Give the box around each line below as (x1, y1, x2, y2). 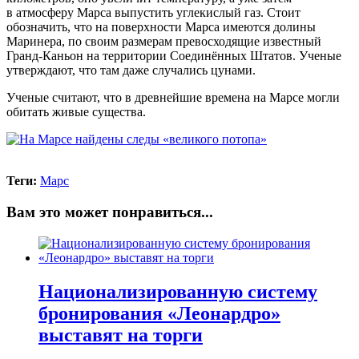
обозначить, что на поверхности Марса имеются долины (6, 20, 316, 34)
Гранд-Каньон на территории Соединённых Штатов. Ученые (6, 49, 341, 63)
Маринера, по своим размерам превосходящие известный (6, 34, 321, 49)
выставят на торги (38, 324, 203, 345)
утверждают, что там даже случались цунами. (6, 63, 256, 78)
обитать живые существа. (6, 105, 146, 119)
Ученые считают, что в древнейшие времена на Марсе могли (6, 91, 340, 105)
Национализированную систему (38, 280, 317, 302)
